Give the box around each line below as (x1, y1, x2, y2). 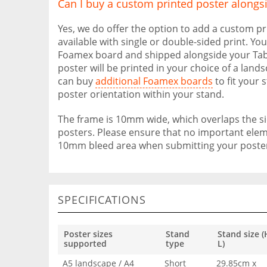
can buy (58, 74, 95, 88)
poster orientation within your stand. (58, 88, 224, 101)
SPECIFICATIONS (58, 193, 146, 207)
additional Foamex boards (95, 74, 213, 88)
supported (64, 238, 107, 249)
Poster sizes (64, 228, 113, 240)
